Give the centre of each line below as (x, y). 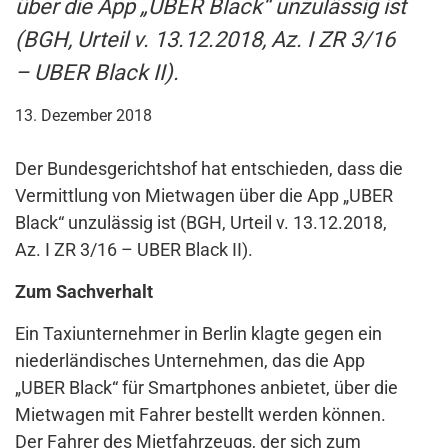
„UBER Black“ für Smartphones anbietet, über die (206, 388)
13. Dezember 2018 (83, 116)
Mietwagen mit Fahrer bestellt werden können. (200, 415)
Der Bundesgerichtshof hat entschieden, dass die (209, 169)
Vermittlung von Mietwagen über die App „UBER (204, 196)
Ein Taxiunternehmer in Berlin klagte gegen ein (198, 334)
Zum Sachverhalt (84, 292)
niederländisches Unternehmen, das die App (190, 361)
